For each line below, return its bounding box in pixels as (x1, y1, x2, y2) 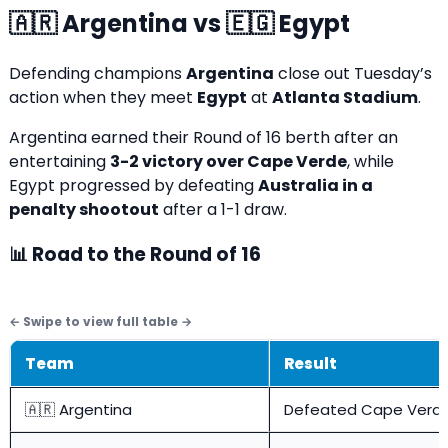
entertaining (9, 149, 110, 173)
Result (284, 353, 337, 375)
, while (347, 149, 394, 173)
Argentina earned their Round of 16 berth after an (9, 125, 398, 149)
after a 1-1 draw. (159, 197, 287, 221)
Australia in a (258, 173, 373, 197)
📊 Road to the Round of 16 (9, 241, 261, 269)
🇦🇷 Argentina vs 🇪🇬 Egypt (9, 6, 350, 40)
